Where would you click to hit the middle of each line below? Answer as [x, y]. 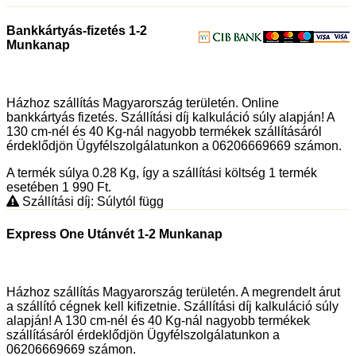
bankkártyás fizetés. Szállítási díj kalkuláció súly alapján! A [170, 118]
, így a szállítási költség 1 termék [226, 173]
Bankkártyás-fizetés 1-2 [77, 31]
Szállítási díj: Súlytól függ [91, 202]
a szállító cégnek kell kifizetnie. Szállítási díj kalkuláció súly [172, 306]
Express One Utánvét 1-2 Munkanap [114, 234]
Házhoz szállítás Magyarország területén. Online [143, 103]
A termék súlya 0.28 [63, 173]
